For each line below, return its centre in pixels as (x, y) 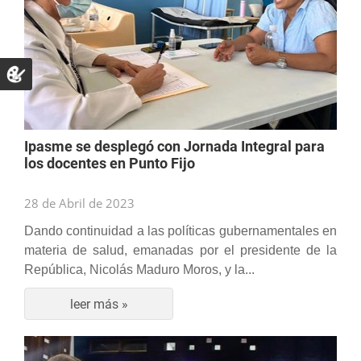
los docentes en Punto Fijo (110, 163)
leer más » (99, 304)
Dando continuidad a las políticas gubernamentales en (180, 231)
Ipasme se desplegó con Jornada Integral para (174, 146)
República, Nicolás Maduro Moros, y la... (139, 270)
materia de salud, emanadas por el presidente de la (180, 250)
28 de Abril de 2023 (79, 203)
